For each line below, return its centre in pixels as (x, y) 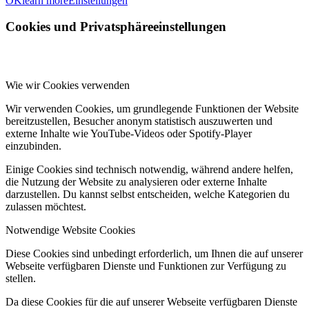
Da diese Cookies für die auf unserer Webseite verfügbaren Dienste (151, 302)
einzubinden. (33, 146)
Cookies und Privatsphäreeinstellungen (116, 27)
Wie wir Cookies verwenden (68, 85)
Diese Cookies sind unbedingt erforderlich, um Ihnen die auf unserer (154, 253)
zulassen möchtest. (46, 207)
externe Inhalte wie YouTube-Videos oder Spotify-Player (129, 133)
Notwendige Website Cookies (70, 230)
